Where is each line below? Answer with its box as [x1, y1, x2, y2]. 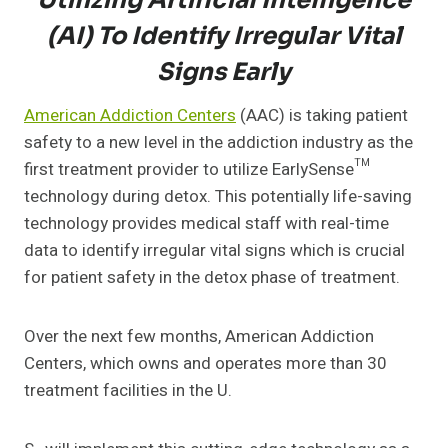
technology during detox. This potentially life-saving [24, 184, 412, 210]
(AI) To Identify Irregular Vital [46, 21, 402, 52]
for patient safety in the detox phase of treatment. [24, 265, 400, 291]
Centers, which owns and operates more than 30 [24, 351, 387, 377]
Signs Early [157, 57, 291, 88]
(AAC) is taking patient [236, 103, 408, 129]
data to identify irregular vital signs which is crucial [24, 238, 405, 264]
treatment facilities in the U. [24, 378, 232, 404]
